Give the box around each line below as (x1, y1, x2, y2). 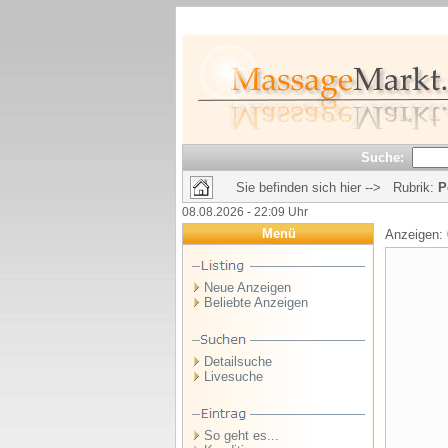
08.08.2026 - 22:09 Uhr (182, 205, 308, 219)
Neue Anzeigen (204, 280, 291, 295)
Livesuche (204, 369, 263, 384)
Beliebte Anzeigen (204, 295, 308, 310)
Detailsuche (204, 354, 272, 369)
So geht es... (204, 428, 279, 443)
